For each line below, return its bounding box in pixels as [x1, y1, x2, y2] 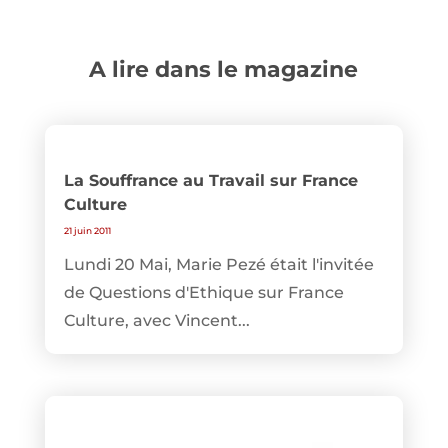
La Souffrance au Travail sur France [63, 171, 358, 191]
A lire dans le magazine [89, 56, 359, 84]
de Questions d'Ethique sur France [63, 283, 344, 303]
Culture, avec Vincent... [63, 311, 250, 331]
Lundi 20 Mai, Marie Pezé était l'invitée [63, 255, 374, 275]
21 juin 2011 [63, 225, 111, 237]
